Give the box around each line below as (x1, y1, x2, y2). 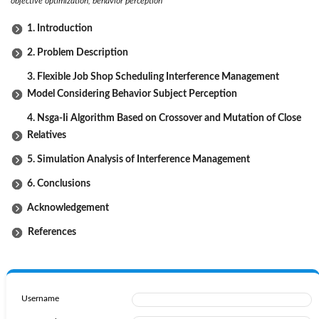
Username (21, 294, 59, 303)
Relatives (27, 130, 66, 141)
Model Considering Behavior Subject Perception (27, 89, 237, 100)
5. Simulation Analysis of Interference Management (27, 155, 250, 165)
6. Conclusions (27, 179, 90, 189)
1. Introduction (27, 23, 93, 34)
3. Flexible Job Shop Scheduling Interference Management (27, 72, 279, 83)
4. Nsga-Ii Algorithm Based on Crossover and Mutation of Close (27, 113, 301, 124)
